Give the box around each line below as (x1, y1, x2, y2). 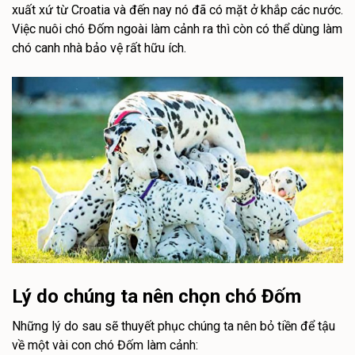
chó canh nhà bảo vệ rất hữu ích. (12, 40, 186, 55)
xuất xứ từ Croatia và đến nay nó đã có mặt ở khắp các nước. (12, 2, 343, 17)
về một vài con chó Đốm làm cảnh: (12, 338, 198, 353)
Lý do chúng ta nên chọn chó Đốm (12, 285, 301, 308)
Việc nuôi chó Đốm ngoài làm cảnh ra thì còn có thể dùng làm (12, 21, 342, 36)
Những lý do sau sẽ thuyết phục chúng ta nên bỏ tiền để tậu (12, 319, 335, 334)
